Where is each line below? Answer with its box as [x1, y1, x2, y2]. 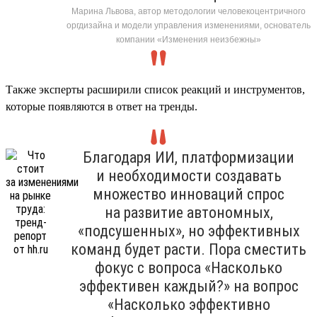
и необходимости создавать [96, 166, 282, 185]
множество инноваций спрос [93, 185, 284, 203]
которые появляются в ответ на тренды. [6, 100, 197, 113]
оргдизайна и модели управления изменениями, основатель [67, 20, 311, 30]
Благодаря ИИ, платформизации [83, 148, 294, 166]
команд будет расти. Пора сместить [71, 240, 306, 258]
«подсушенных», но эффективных [77, 221, 300, 240]
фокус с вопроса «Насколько [95, 258, 282, 277]
